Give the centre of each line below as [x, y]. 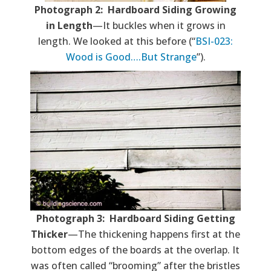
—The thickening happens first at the [154, 234]
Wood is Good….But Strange [131, 57]
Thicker [49, 234]
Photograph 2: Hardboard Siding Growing [135, 10]
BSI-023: [214, 41]
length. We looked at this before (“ [117, 41]
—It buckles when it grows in [159, 26]
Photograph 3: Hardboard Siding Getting [135, 218]
